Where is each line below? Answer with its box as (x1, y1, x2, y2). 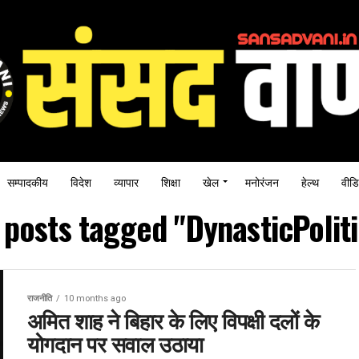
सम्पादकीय (7, 172, 48, 190)
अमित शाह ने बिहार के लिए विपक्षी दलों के (27, 303, 320, 336)
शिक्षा (161, 172, 180, 190)
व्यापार (114, 172, 139, 190)
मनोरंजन (245, 172, 279, 190)
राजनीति (27, 292, 52, 304)
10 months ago (64, 292, 126, 304)
